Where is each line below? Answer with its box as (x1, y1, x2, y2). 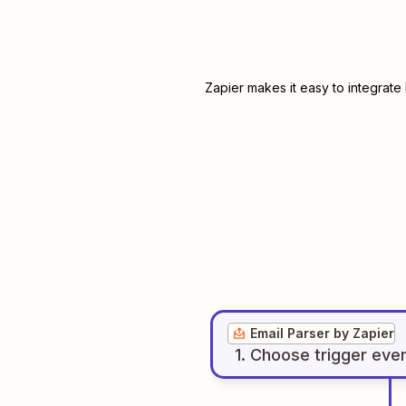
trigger (314, 345, 367, 364)
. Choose (241, 345, 310, 364)
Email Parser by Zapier (250, 325, 394, 341)
